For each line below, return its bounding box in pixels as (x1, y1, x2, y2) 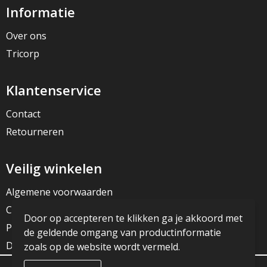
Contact (5, 107, 41, 121)
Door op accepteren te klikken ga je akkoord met (24, 212, 243, 225)
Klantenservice (5, 81, 101, 100)
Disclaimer (5, 239, 52, 253)
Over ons (5, 29, 46, 43)
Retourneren (5, 125, 64, 139)
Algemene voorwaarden (5, 185, 113, 199)
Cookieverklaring (5, 203, 83, 217)
